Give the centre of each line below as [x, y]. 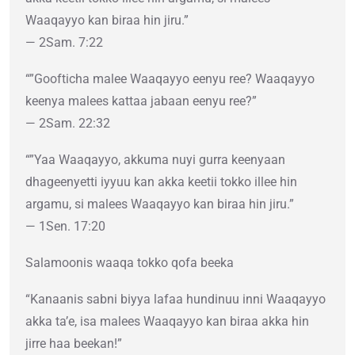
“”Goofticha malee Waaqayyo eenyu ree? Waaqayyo [170, 79]
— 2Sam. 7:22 [64, 43]
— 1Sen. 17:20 [65, 227]
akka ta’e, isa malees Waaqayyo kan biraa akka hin [167, 322]
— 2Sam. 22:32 [68, 124]
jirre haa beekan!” [74, 344]
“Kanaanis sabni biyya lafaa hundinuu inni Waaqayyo [176, 300]
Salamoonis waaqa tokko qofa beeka [130, 263]
